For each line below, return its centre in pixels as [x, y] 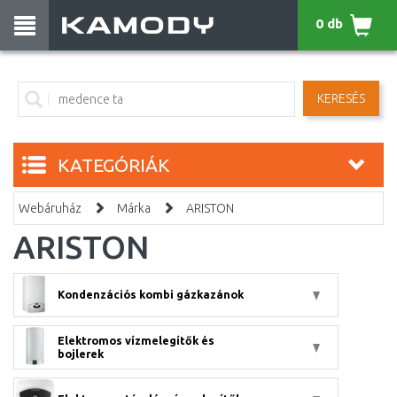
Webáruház [50, 208]
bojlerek [81, 354]
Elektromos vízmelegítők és [136, 340]
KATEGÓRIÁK [113, 165]
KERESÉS [342, 98]
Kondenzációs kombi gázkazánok [151, 294]
